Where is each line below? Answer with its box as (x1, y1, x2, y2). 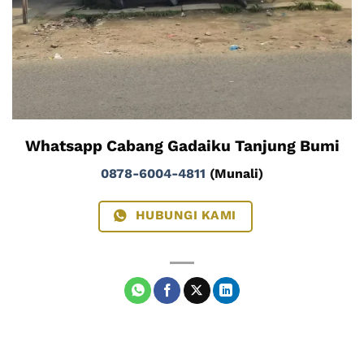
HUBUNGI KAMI (135, 207, 236, 223)
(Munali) (206, 166, 263, 182)
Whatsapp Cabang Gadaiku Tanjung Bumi (24, 136, 340, 155)
